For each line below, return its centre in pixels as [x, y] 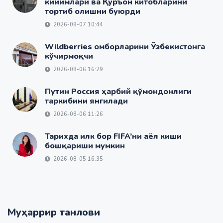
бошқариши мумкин [85, 146]
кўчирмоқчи [69, 56]
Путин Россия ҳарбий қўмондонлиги [118, 92]
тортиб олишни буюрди [93, 12]
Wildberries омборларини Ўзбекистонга [125, 47]
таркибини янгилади [86, 101]
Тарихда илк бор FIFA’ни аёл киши [113, 137]
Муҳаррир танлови [54, 213]
